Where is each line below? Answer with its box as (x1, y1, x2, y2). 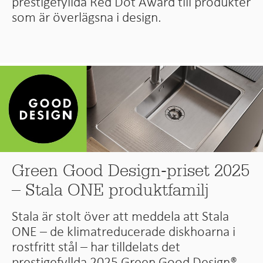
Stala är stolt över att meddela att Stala (12, 209, 230, 224)
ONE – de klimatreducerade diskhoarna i (12, 224, 236, 239)
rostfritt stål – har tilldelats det (12, 240, 181, 254)
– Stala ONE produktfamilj (12, 180, 210, 201)
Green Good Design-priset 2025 (12, 160, 250, 181)
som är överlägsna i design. (12, 9, 162, 24)
